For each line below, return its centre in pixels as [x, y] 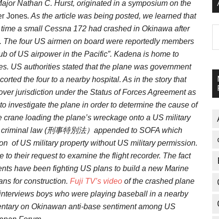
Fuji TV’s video [96, 181]
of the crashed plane [158, 181]
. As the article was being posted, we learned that [112, 16]
